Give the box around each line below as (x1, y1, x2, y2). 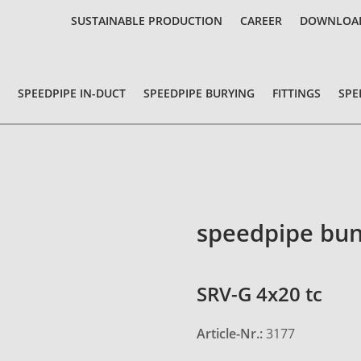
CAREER (240, 12, 282, 28)
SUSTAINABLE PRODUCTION (71, 12, 222, 28)
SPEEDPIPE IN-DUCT (18, 85, 126, 101)
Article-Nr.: (197, 325, 266, 343)
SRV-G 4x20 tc (197, 281, 322, 308)
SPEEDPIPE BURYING (143, 85, 255, 101)
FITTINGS (272, 85, 321, 101)
